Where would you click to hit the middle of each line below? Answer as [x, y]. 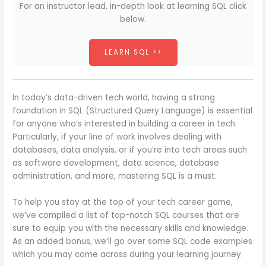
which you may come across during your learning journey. [128, 255]
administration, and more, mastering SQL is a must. [115, 176]
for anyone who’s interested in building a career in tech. [125, 124]
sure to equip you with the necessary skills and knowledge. [131, 229]
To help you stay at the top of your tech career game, [123, 202]
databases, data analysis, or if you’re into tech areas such [130, 150]
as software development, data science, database [116, 163]
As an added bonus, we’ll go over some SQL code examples [133, 242]
